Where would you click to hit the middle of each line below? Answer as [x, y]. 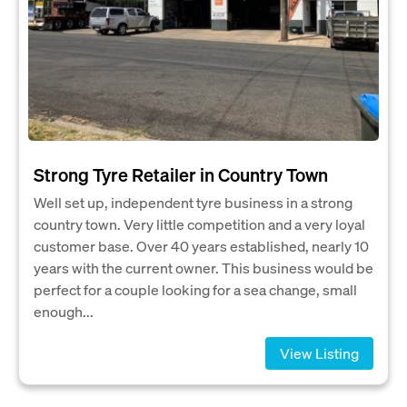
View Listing [319, 353]
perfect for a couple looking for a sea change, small [195, 289]
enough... [64, 311]
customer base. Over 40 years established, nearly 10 [201, 246]
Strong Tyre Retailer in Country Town [181, 174]
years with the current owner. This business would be [203, 268]
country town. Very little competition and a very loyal [199, 224]
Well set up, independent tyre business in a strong [193, 202]
